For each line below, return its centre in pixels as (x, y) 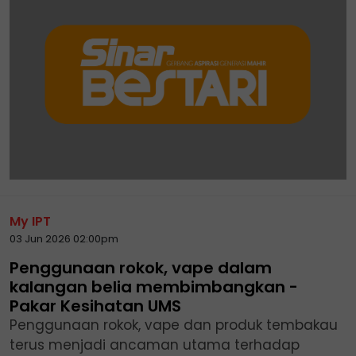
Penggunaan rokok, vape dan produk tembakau (174, 325)
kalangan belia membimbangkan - (154, 286)
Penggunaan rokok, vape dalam (141, 267)
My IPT (30, 221)
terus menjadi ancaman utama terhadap (155, 344)
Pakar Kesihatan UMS (95, 306)
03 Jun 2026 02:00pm (64, 238)
